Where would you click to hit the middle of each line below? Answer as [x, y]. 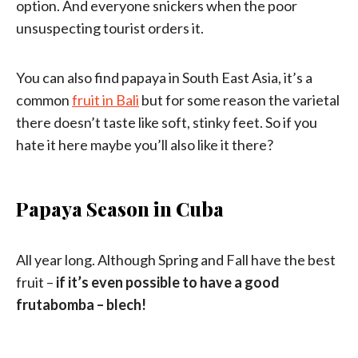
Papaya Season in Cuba [120, 208]
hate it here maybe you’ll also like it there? [145, 144]
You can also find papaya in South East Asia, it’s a [164, 77]
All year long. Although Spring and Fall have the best [176, 259]
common [44, 99]
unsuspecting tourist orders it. [110, 28]
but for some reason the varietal [239, 99]
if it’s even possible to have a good [168, 282]
